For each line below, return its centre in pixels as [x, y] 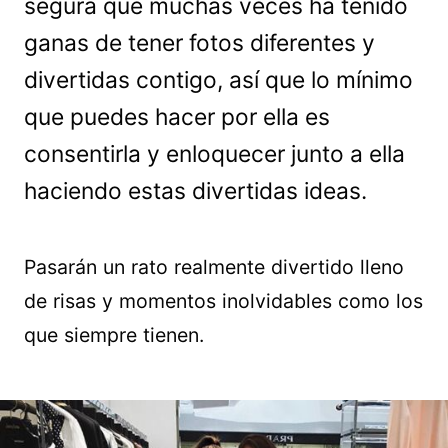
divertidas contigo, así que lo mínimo [218, 80]
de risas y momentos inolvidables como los [223, 301]
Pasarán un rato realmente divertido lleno [214, 267]
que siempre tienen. [114, 335]
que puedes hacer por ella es [177, 117]
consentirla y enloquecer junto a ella [214, 154]
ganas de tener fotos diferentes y [199, 43]
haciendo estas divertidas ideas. [195, 191]
